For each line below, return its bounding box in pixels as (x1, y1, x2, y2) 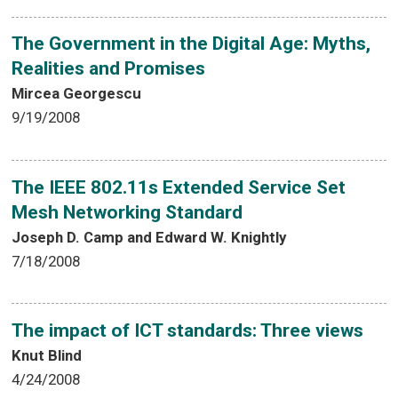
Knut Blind (12, 346, 83, 365)
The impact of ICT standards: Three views (12, 320, 364, 342)
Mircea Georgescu (12, 84, 142, 103)
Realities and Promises (12, 58, 206, 80)
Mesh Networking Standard (12, 201, 243, 223)
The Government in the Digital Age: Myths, (12, 33, 371, 55)
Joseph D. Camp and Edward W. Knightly (12, 227, 287, 246)
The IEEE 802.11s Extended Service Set (12, 176, 346, 198)
